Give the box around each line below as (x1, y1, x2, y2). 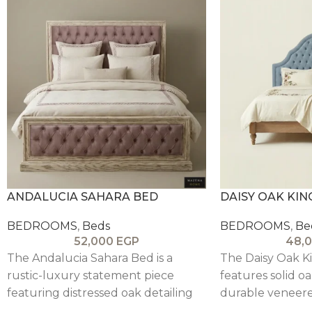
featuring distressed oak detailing (7, 286, 193, 299)
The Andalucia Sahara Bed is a (7, 251, 173, 265)
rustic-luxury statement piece (7, 268, 174, 282)
